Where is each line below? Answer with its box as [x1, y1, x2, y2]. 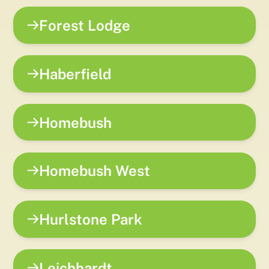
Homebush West [39, 162, 151, 180]
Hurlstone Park [39, 211, 143, 228]
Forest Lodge [39, 17, 131, 34]
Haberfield [39, 65, 112, 82]
